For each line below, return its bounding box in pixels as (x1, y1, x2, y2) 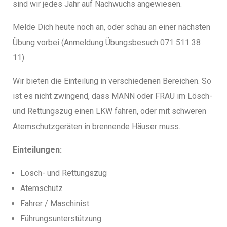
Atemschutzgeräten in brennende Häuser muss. (13, 122, 180, 131)
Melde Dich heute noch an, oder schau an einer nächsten (13, 22, 210, 32)
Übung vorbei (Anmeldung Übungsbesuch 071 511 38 (13, 37, 201, 47)
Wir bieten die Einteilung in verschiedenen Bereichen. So (13, 76, 211, 86)
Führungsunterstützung (20, 214, 101, 223)
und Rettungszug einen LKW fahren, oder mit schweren (13, 106, 206, 116)
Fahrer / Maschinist (20, 199, 89, 208)
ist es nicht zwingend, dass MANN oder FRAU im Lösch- (13, 91, 212, 101)
